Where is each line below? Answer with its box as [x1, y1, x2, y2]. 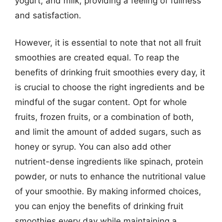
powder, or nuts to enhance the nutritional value [15, 171, 206, 181]
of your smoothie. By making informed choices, [15, 186, 201, 196]
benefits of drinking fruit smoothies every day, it [15, 67, 205, 77]
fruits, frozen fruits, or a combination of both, [15, 112, 194, 122]
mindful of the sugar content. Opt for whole [15, 97, 187, 107]
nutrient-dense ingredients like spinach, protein [15, 157, 203, 166]
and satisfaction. [15, 10, 81, 20]
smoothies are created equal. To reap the [15, 53, 179, 62]
